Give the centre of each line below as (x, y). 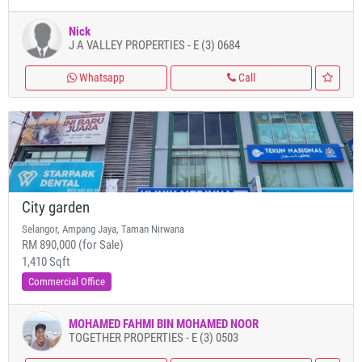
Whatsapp (101, 78)
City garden (56, 208)
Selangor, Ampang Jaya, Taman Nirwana (103, 229)
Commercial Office (67, 282)
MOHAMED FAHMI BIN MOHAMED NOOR (164, 324)
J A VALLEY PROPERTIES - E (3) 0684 (154, 45)
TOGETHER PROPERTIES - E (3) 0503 (154, 338)
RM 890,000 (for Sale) (73, 245)
